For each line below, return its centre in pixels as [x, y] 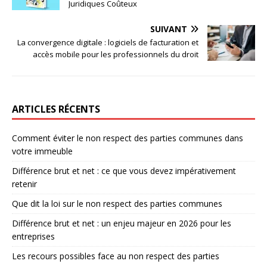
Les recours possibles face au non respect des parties [116, 256]
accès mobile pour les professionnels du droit [116, 54]
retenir [24, 184]
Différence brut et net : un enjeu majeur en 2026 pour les [122, 223]
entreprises [33, 236]
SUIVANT [169, 29]
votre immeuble [42, 151]
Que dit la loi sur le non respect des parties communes [117, 203]
